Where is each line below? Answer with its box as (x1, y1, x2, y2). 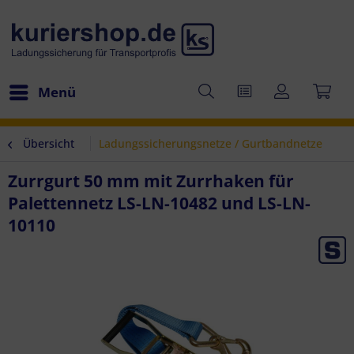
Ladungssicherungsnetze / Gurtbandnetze (99, 136, 322, 151)
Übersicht (23, 136, 74, 151)
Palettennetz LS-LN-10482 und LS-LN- (8, 192, 311, 214)
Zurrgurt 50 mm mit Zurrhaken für (8, 170, 294, 192)
